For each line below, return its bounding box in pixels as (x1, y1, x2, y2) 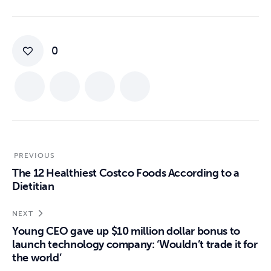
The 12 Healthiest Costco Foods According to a (12, 166, 240, 180)
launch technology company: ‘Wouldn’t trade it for (12, 238, 258, 252)
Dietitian (12, 180, 54, 194)
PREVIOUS (13, 151, 56, 160)
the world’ (12, 251, 62, 265)
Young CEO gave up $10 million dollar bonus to (12, 224, 240, 238)
